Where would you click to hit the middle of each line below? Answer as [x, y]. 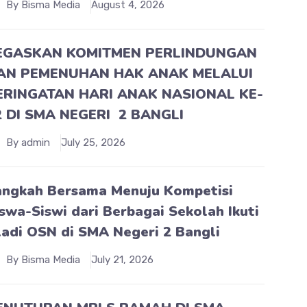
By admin [28, 142]
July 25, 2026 [94, 142]
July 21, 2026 [123, 259]
